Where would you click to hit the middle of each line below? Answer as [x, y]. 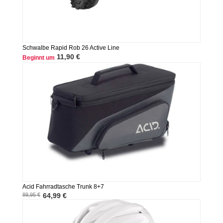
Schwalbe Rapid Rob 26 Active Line [71, 48]
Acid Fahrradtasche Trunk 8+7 [63, 187]
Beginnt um [38, 58]
